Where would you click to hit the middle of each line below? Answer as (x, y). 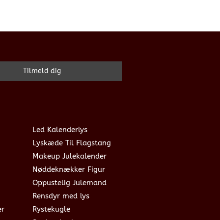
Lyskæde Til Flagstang (72, 143)
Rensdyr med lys (61, 196)
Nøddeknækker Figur (69, 169)
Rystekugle (51, 209)
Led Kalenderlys (60, 129)
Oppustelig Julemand (69, 182)
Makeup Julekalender (69, 156)
